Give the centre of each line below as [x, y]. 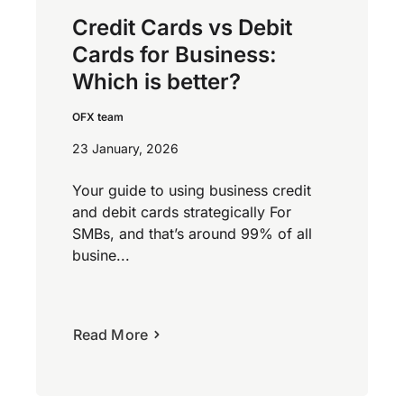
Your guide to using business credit [192, 190]
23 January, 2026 [125, 148]
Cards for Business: [174, 54]
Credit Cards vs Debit [182, 27]
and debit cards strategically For [182, 211]
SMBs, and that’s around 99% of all [192, 233]
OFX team [98, 116]
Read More [110, 334]
